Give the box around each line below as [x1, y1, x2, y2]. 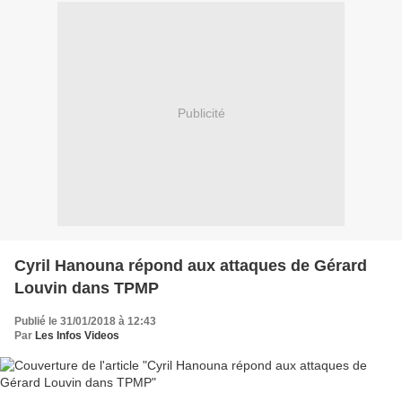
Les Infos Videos [35, 328, 119, 342]
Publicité [177, 106, 225, 121]
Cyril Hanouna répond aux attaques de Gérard [14, 256, 367, 275]
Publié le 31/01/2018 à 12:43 [14, 314, 156, 328]
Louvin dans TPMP [14, 278, 159, 297]
